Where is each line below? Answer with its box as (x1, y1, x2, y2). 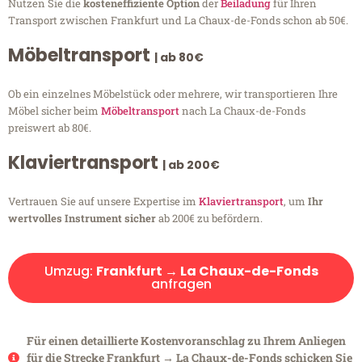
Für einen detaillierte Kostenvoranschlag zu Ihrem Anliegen (26, 333, 346, 349)
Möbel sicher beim (8, 103, 101, 119)
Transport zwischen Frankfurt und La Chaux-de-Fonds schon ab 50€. (8, 13, 348, 28)
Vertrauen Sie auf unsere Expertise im (8, 194, 199, 209)
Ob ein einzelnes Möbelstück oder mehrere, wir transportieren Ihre (8, 86, 338, 102)
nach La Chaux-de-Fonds (179, 103, 305, 119)
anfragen (150, 275, 212, 294)
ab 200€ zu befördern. (156, 211, 263, 226)
